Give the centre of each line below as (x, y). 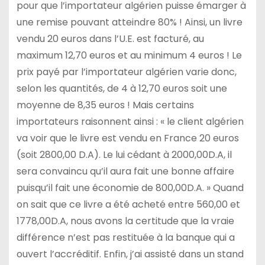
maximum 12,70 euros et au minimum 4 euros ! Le (129, 55)
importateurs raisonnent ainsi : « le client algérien (130, 121)
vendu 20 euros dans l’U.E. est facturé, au (110, 38)
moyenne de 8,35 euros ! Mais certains (105, 105)
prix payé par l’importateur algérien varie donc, (126, 72)
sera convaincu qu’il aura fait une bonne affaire (125, 171)
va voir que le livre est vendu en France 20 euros (127, 138)
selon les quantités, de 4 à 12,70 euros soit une (122, 88)
